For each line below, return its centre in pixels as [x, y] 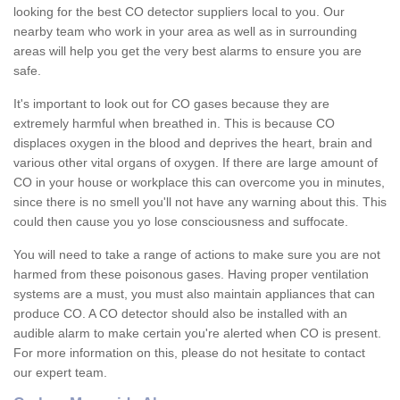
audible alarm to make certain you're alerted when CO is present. [197, 333]
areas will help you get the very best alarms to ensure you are [187, 51]
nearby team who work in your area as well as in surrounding [185, 32]
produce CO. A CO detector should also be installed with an [180, 314]
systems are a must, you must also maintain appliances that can [194, 294]
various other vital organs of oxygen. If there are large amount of [196, 163]
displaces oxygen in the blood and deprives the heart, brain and [193, 143]
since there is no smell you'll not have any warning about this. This [200, 202]
